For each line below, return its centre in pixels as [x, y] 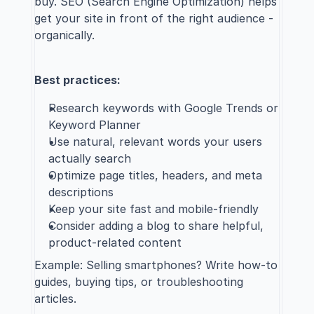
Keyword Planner [95, 125]
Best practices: [77, 80]
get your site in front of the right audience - [154, 18]
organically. [64, 35]
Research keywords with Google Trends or [163, 108]
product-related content [115, 243]
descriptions [81, 192]
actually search [90, 158]
